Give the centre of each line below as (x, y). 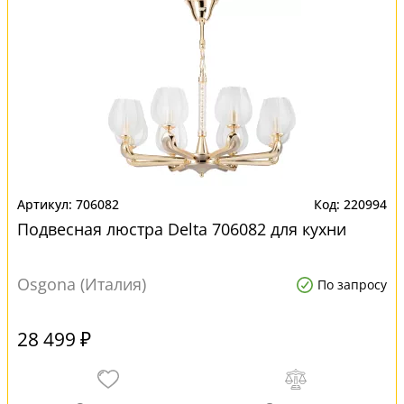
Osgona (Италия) (82, 284)
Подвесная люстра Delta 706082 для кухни (182, 229)
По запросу (352, 285)
